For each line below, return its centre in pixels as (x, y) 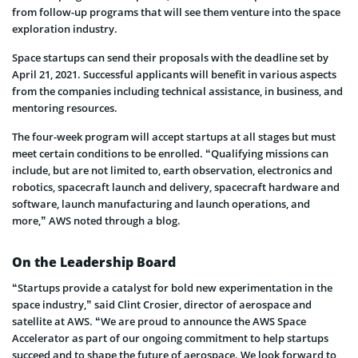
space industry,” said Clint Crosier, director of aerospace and (162, 304)
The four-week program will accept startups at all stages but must (174, 136)
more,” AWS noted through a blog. (96, 220)
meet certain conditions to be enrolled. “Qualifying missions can (170, 153)
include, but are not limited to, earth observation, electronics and (172, 170)
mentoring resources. (65, 107)
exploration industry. (65, 28)
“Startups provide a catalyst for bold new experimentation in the (172, 287)
